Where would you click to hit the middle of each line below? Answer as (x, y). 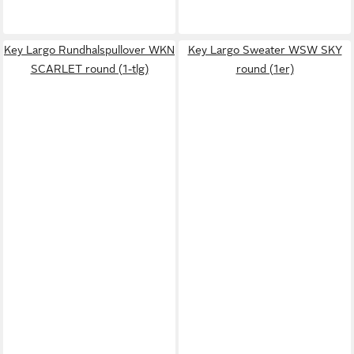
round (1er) (265, 68)
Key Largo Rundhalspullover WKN (89, 49)
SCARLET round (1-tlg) (89, 68)
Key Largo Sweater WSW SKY (265, 49)
